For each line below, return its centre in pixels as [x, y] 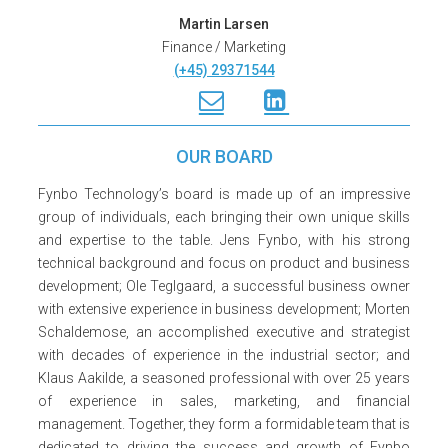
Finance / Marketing [224, 47]
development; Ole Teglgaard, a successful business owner [224, 286]
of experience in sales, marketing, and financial [224, 401]
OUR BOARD [224, 156]
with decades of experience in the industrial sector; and [224, 355]
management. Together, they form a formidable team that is [224, 424]
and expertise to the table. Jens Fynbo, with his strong [224, 240]
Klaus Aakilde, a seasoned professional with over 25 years [224, 378]
